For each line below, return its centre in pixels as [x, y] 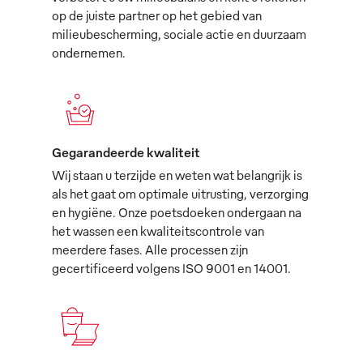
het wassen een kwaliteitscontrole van [158, 231]
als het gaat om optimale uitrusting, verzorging [180, 194]
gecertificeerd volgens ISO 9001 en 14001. [171, 269]
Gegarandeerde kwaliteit [126, 153]
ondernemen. [89, 53]
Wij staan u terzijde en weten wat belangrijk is [177, 175]
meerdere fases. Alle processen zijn [150, 250]
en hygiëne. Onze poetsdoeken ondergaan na [177, 213]
